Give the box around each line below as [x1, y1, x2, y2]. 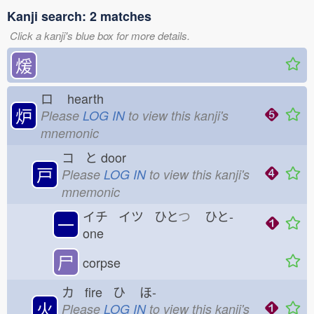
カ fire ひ [62, 282, 125, 301]
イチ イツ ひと [83, 207, 178, 225]
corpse [83, 253, 121, 271]
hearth [64, 89, 114, 107]
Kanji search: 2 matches [7, 7, 151, 25]
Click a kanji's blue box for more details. [10, 28, 190, 43]
